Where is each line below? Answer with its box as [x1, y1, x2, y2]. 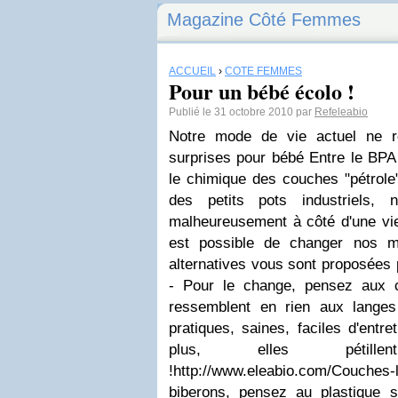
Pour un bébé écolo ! [169, 76, 354, 107]
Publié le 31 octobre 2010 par [169, 106, 314, 118]
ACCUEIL [169, 65, 216, 77]
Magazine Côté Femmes [167, 10, 361, 29]
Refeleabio [314, 106, 368, 118]
